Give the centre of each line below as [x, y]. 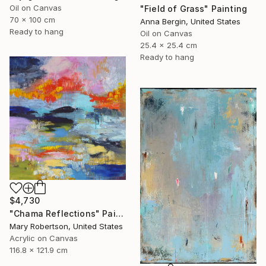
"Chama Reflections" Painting [119, 213]
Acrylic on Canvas [44, 238]
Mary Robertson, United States [66, 226]
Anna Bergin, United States [190, 22]
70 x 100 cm [32, 20]
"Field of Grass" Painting [194, 9]
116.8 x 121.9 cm [39, 250]
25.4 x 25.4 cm [169, 45]
